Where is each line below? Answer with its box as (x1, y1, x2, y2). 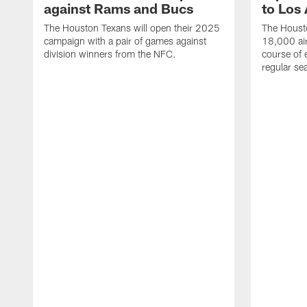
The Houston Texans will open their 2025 (44, 22, 220, 34)
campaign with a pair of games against (44, 35, 206, 47)
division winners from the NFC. (44, 48, 176, 60)
